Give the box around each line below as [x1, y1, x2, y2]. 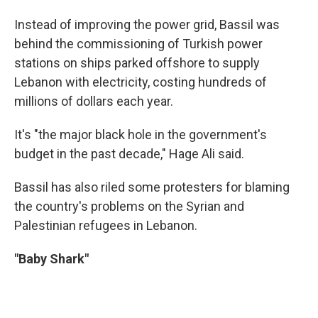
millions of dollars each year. [14, 94, 173, 109]
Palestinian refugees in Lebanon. [14, 218, 197, 234]
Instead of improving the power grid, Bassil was [14, 17, 280, 33]
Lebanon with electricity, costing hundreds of [14, 75, 267, 90]
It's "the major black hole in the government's [14, 127, 267, 143]
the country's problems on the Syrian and [14, 199, 244, 214]
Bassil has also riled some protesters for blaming [14, 180, 290, 195]
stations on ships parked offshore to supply [14, 55, 260, 71]
